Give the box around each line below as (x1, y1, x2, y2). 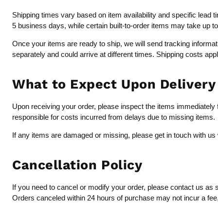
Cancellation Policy (12, 157, 143, 173)
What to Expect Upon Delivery (12, 76, 216, 92)
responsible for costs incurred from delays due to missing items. (12, 113, 215, 122)
